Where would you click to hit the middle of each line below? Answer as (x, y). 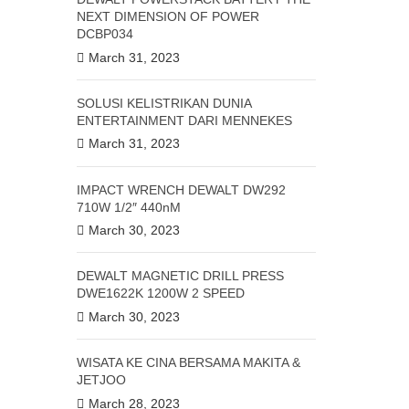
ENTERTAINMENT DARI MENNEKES (184, 120)
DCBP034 (105, 33)
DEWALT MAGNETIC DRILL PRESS (180, 276)
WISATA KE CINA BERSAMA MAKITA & (188, 363)
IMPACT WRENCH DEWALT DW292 (181, 189)
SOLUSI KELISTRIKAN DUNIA (163, 103)
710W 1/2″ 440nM (128, 207)
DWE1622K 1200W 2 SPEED (160, 294)
